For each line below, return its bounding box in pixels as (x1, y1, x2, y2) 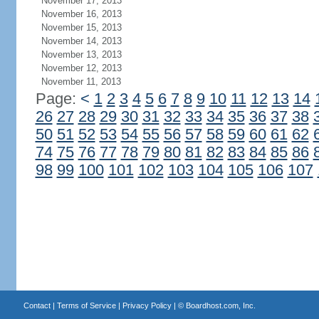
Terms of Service (56, 301, 116, 310)
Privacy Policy (122, 301, 172, 310)
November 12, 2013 (41, 63, 122, 73)
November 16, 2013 (41, 9, 122, 19)
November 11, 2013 (41, 76, 121, 87)
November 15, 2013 (41, 22, 122, 33)
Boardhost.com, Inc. (185, 301, 256, 310)
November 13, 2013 (41, 49, 122, 60)
